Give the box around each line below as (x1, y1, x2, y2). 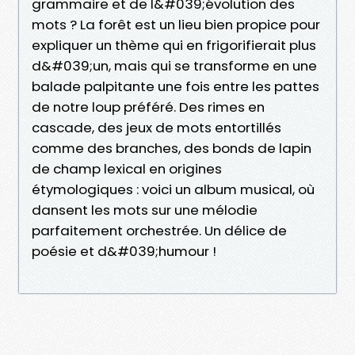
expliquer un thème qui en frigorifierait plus (32, 35, 316, 55)
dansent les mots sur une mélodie (32, 200, 258, 219)
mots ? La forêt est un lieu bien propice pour (32, 14, 320, 34)
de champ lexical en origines (32, 158, 222, 178)
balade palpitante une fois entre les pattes (32, 76, 319, 96)
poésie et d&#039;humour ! (32, 241, 216, 261)
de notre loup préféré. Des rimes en (32, 97, 265, 116)
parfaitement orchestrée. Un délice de (32, 220, 287, 240)
